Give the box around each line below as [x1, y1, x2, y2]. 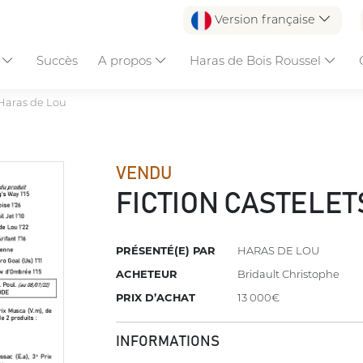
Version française [211, 12, 318, 28]
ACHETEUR [116, 267, 178, 281]
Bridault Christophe [237, 267, 340, 281]
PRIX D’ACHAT [116, 291, 196, 305]
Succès [36, 52, 79, 68]
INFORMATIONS [116, 335, 220, 350]
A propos [97, 52, 155, 68]
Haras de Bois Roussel [189, 52, 324, 68]
